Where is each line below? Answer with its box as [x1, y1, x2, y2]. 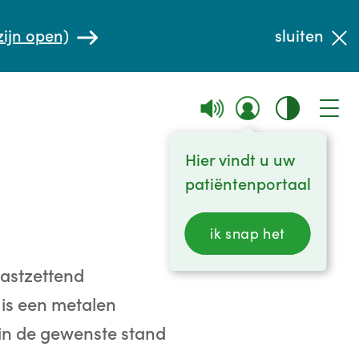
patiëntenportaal [184, 174, 311, 195]
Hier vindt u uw [184, 150, 295, 171]
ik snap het [210, 224, 285, 243]
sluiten [275, 26, 324, 46]
